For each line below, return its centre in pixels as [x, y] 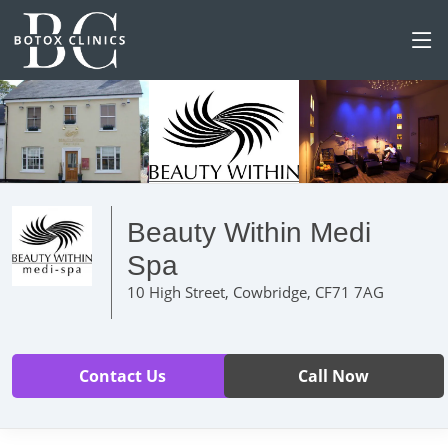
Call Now [334, 375]
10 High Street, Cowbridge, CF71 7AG [255, 291]
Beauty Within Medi [249, 232]
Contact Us [122, 375]
